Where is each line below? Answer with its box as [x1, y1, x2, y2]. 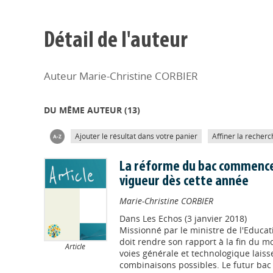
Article [65, 241, 86, 252]
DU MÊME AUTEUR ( [44, 104, 127, 116]
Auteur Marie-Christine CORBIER [44, 69, 198, 83]
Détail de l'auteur [44, 29, 188, 53]
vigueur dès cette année [119, 174, 249, 189]
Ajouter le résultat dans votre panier [75, 131, 197, 141]
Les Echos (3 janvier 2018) [142, 213, 247, 224]
